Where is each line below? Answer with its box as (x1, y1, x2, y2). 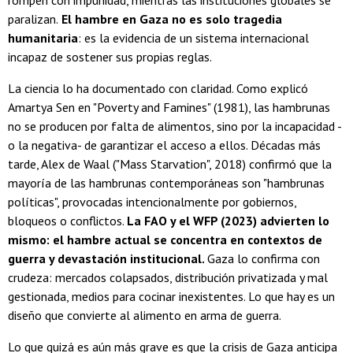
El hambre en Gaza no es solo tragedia (58, 10, 282, 27)
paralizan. (8, 10, 58, 27)
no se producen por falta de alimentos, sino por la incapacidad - (8, 117, 342, 134)
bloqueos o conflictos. (8, 212, 127, 229)
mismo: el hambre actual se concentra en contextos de (8, 231, 322, 247)
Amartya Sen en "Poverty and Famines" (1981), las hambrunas (8, 98, 330, 115)
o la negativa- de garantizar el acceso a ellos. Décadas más (8, 136, 321, 153)
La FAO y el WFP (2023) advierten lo (127, 212, 329, 229)
